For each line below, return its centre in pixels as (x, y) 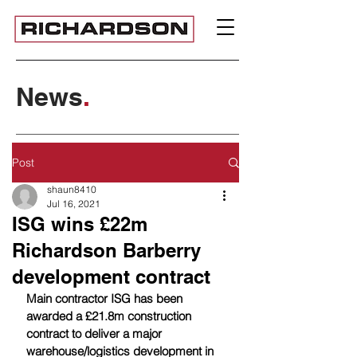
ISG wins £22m (80, 224)
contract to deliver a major (96, 333)
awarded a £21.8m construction (110, 316)
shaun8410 (72, 189)
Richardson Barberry (106, 250)
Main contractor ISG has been (106, 298)
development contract (111, 277)
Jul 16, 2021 (74, 204)
